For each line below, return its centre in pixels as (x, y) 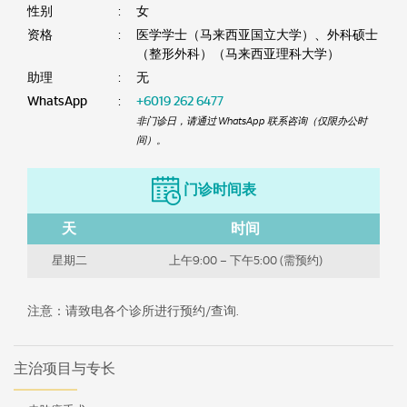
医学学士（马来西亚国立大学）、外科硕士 (257, 36)
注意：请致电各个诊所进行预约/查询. (133, 312)
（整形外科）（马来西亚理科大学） (238, 55)
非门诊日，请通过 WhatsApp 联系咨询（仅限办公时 (252, 122)
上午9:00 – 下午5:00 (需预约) (245, 262)
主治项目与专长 (65, 369)
